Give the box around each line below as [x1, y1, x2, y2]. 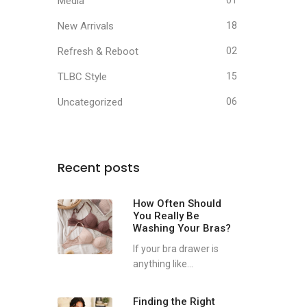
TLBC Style [57, 71, 107, 83]
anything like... [132, 258, 193, 269]
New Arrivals [57, 20, 114, 32]
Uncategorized [57, 96, 123, 108]
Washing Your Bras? [132, 222, 231, 234]
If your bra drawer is [132, 243, 219, 254]
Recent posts [57, 159, 140, 176]
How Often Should [132, 197, 221, 210]
